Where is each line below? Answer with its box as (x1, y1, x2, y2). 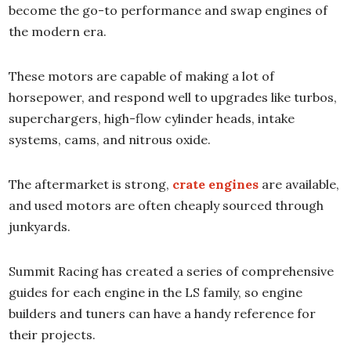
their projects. (9, 327, 96, 342)
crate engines (172, 176, 259, 192)
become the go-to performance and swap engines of (9, 2, 327, 18)
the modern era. (9, 24, 107, 39)
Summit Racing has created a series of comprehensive (9, 263, 334, 279)
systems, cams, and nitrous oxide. (9, 132, 211, 147)
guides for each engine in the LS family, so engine (9, 284, 302, 300)
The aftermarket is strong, (9, 176, 172, 192)
